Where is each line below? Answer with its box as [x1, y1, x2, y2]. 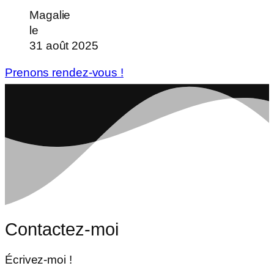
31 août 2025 [29, 39, 98, 53]
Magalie [29, 9, 71, 22]
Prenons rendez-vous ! [5, 65, 124, 79]
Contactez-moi [5, 219, 119, 239]
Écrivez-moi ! [5, 253, 72, 266]
